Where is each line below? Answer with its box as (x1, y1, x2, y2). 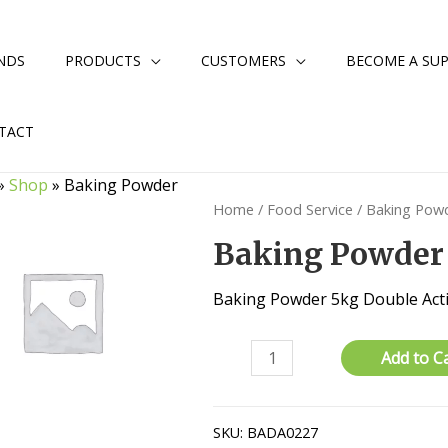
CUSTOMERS (201, 51, 286, 70)
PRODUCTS (65, 51, 141, 70)
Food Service (267, 199, 354, 219)
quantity (212, 389, 275, 412)
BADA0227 (247, 422, 319, 442)
